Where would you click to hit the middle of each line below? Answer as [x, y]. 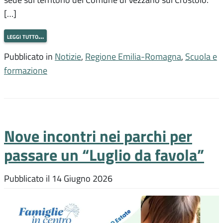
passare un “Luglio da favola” [104, 154]
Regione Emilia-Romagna [133, 56]
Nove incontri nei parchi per [98, 135]
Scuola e [201, 56]
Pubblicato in [29, 56]
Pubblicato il [28, 178]
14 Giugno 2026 [82, 178]
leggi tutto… [25, 36]
